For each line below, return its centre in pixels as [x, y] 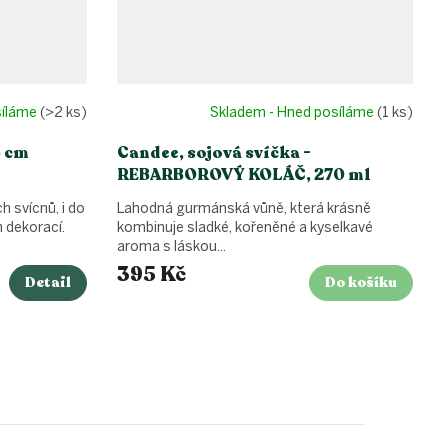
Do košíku [361, 282]
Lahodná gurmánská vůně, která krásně [244, 208]
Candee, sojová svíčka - [214, 152]
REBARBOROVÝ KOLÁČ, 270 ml [244, 174]
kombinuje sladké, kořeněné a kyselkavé [245, 227]
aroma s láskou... [171, 246]
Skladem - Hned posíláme [293, 113]
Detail [48, 282]
